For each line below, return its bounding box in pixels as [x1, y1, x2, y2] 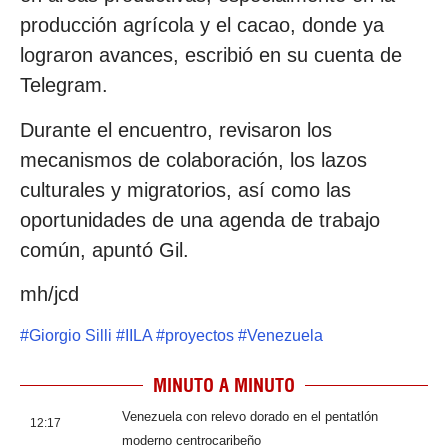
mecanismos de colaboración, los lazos [20, 148, 367, 171]
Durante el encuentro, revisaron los [20, 118, 332, 141]
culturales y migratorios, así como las [20, 178, 351, 201]
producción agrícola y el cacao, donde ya [20, 14, 384, 37]
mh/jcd [20, 283, 79, 306]
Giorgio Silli [29, 326, 112, 344]
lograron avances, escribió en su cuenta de [20, 44, 402, 67]
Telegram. [20, 74, 108, 97]
